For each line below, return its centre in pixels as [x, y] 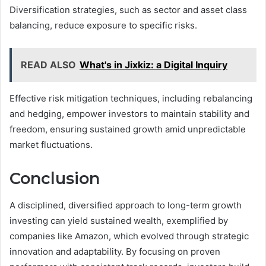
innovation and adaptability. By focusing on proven [115, 251]
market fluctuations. [51, 145]
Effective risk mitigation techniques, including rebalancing [131, 99]
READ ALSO [48, 65]
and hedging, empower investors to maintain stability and [129, 114]
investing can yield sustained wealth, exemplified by [119, 220]
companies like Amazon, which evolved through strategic [129, 236]
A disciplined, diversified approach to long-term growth [126, 205]
